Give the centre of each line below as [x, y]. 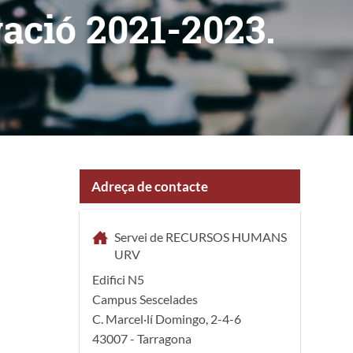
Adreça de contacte [150, 186]
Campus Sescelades [145, 299]
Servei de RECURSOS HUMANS [201, 236]
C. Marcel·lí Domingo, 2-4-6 [167, 318]
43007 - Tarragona [142, 338]
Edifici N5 [119, 279]
